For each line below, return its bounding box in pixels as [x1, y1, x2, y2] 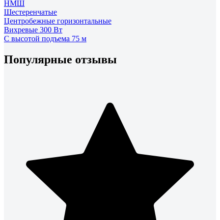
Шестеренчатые [4, 7, 57, 16]
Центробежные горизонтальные [4, 16, 111, 25]
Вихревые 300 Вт [4, 25, 62, 34]
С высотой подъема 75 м [4, 34, 86, 43]
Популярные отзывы [4, 53, 117, 66]
